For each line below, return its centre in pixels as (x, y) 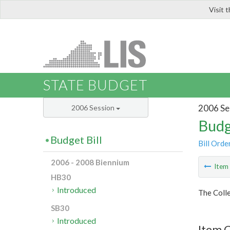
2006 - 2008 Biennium (90, 162)
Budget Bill (76, 140)
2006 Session (94, 108)
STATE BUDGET (95, 85)
